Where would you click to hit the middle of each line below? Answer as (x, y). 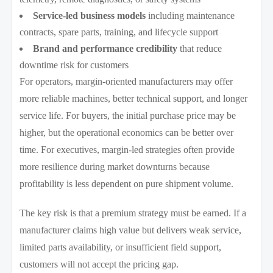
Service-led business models (90, 15)
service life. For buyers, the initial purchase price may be (128, 115)
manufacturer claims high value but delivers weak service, (131, 230)
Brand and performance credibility (105, 48)
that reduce (200, 48)
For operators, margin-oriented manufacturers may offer (126, 81)
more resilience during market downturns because (115, 166)
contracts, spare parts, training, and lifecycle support (119, 32)
